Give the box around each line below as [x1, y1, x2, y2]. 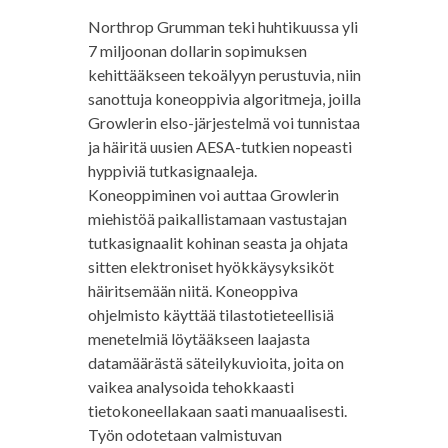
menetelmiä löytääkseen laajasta [87, 329, 310, 349]
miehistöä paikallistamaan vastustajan [87, 209, 347, 229]
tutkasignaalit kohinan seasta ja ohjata [87, 233, 348, 253]
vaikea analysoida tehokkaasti [87, 377, 294, 397]
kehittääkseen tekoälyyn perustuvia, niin [87, 65, 361, 85]
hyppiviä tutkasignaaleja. [87, 161, 257, 181]
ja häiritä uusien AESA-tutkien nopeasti [87, 137, 352, 157]
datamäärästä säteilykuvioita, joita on [87, 353, 344, 373]
